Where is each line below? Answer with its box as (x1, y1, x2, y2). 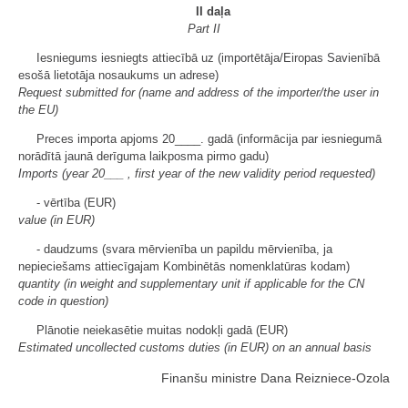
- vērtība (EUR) (36, 195, 116, 209)
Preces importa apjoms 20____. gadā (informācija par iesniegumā (36, 131, 382, 146)
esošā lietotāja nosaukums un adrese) (18, 67, 219, 82)
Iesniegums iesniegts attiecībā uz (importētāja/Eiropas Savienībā (36, 50, 380, 65)
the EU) (18, 102, 58, 117)
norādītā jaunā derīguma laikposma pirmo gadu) (18, 148, 269, 163)
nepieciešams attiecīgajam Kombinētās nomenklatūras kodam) (18, 259, 350, 273)
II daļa (196, 4, 230, 18)
